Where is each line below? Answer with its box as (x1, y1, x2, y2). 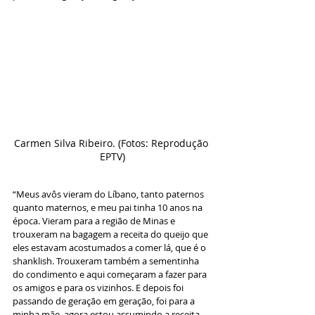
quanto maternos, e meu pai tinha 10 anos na (13, 201, 205, 214)
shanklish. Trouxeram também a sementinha (13, 255, 201, 268)
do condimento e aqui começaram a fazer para (13, 268, 209, 281)
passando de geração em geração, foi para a (13, 295, 197, 308)
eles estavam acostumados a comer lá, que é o (13, 241, 208, 255)
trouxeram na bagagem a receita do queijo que (13, 228, 210, 241)
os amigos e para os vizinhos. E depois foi (13, 281, 186, 295)
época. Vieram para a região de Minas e (13, 214, 177, 228)
